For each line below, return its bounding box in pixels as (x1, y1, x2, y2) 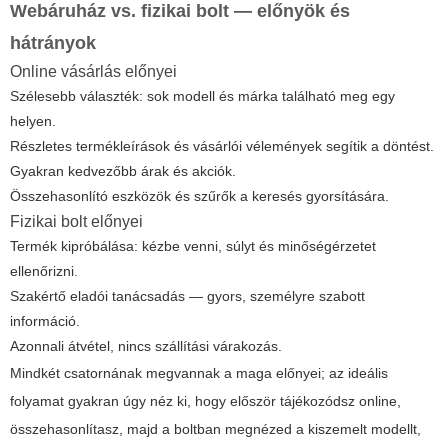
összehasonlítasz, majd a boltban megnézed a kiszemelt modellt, (10, 421, 421, 438)
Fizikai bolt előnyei (10, 213, 143, 231)
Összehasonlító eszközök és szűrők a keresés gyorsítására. (10, 188, 389, 205)
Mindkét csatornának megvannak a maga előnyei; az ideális (10, 365, 388, 382)
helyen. (10, 113, 56, 130)
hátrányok (10, 33, 96, 54)
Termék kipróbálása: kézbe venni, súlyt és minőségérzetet (10, 238, 376, 255)
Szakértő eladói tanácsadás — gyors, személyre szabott (10, 288, 365, 305)
